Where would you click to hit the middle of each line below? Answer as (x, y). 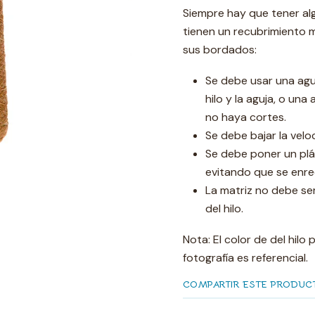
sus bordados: (220, 50)
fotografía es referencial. (245, 258)
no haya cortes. (246, 117)
